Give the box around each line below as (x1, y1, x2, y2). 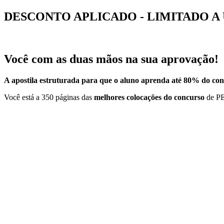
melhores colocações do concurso (94, 92, 204, 101)
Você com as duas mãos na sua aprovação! (4, 52, 218, 65)
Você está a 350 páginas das (4, 92, 94, 101)
